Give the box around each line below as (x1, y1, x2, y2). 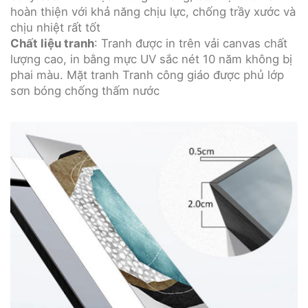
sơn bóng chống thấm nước (10, 84, 159, 98)
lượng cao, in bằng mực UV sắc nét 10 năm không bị (10, 52, 292, 66)
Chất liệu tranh (10, 36, 94, 50)
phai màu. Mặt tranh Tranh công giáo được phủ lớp (10, 68, 284, 82)
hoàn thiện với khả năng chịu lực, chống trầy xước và (10, 5, 296, 19)
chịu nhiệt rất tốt (10, 21, 100, 34)
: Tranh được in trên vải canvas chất (94, 36, 287, 50)
